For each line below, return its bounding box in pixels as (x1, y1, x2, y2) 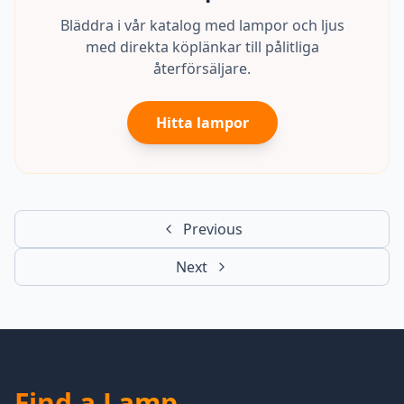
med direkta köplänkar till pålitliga (85, 37, 319, 57)
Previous (183, 219, 243, 239)
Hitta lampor (155, 113, 249, 133)
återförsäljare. (153, 59, 251, 78)
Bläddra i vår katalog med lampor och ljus (60, 15, 344, 35)
